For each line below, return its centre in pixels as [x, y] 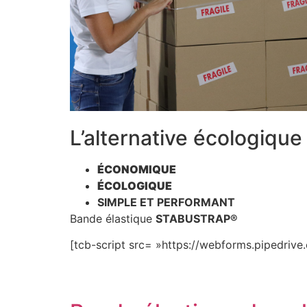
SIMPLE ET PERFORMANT [166, 202]
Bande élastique [113, 218]
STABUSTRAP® [197, 218]
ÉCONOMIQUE [137, 169]
